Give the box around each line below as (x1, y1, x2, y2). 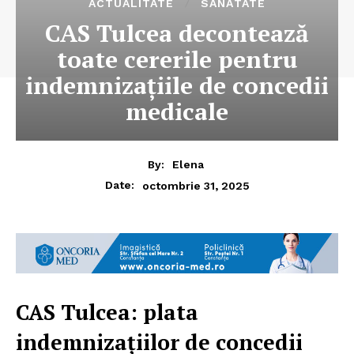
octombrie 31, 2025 (141, 179, 250, 192)
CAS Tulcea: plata (16, 297, 198, 326)
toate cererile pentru (56, 43, 298, 76)
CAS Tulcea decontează (45, 17, 309, 50)
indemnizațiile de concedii (25, 70, 329, 102)
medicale (126, 96, 228, 128)
